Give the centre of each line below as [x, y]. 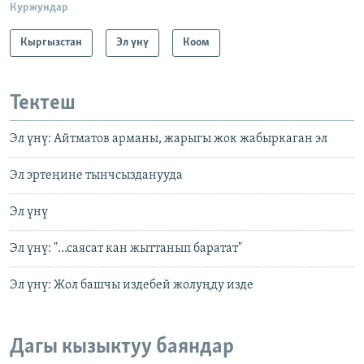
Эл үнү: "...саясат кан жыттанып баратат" [126, 249]
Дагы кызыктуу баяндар [122, 348]
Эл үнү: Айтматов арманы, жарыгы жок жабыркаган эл [169, 139]
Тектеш [43, 103]
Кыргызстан [51, 42]
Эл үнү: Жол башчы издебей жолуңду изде [132, 286]
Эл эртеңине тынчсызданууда [96, 176]
